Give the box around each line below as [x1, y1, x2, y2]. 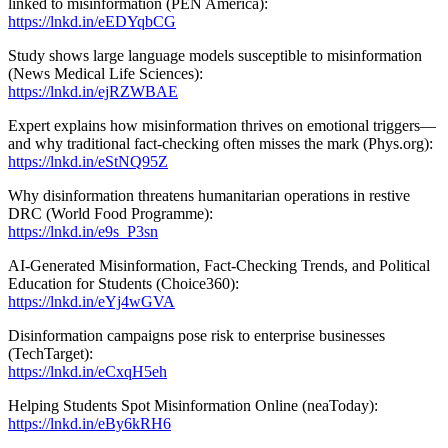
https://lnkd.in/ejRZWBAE [8, 82, 178, 100]
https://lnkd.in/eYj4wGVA [8, 292, 175, 310]
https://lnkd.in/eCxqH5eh [8, 362, 167, 380]
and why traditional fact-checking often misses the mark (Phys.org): [8, 134, 433, 152]
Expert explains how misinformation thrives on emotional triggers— [8, 116, 436, 134]
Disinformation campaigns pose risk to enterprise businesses [8, 326, 385, 344]
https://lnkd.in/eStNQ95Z [8, 152, 168, 170]
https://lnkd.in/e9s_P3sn [8, 222, 158, 240]
